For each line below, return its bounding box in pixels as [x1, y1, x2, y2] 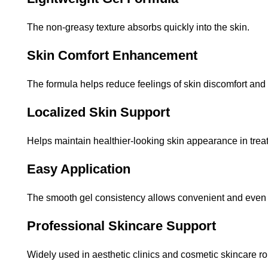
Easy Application [27, 162, 130, 177]
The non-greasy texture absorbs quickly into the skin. [27, 22, 249, 33]
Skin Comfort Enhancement [27, 48, 197, 63]
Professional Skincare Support [27, 218, 216, 234]
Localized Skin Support [27, 105, 170, 120]
